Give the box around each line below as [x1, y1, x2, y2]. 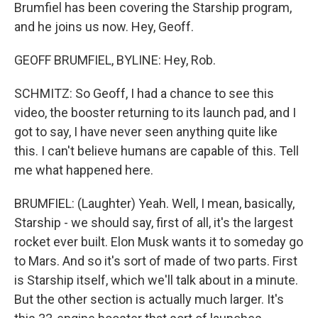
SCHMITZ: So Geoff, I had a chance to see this [14, 86, 274, 101]
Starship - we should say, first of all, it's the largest [14, 215, 293, 230]
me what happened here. [14, 163, 153, 177]
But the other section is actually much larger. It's [14, 292, 284, 307]
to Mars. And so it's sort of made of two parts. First [14, 253, 297, 268]
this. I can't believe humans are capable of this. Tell [14, 143, 299, 158]
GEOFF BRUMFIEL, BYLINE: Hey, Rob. [14, 53, 216, 67]
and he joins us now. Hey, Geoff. [14, 19, 194, 34]
